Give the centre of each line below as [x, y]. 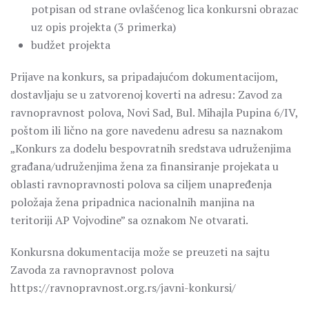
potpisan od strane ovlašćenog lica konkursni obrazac [165, 9]
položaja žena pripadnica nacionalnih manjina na [132, 202]
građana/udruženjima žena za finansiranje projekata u [144, 166]
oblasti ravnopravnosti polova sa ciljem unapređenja [141, 184]
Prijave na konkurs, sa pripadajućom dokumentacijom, [144, 77]
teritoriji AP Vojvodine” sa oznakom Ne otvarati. [129, 220]
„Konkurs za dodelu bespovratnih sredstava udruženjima [151, 148]
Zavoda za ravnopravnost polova [92, 270]
